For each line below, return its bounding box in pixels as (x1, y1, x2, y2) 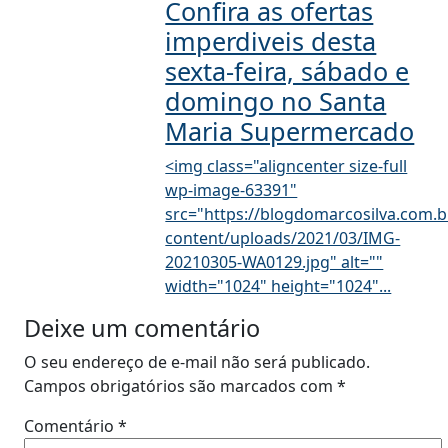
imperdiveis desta (165, 24, 377, 58)
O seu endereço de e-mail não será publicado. (24, 351, 370, 373)
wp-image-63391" (165, 179, 298, 201)
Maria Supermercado (165, 114, 415, 148)
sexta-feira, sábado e (165, 54, 410, 88)
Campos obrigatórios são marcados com (24, 375, 337, 397)
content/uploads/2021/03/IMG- (165, 227, 401, 249)
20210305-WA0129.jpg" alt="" (165, 251, 384, 273)
